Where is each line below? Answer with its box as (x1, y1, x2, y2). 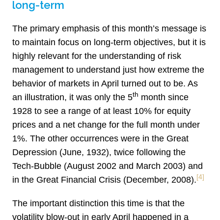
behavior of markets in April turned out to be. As (12, 79, 198, 89)
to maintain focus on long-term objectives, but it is (12, 37, 206, 48)
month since (138, 92, 189, 103)
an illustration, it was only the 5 (12, 92, 133, 103)
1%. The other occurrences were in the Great (12, 134, 189, 144)
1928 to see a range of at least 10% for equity (12, 106, 191, 116)
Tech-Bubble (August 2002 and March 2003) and (12, 161, 203, 171)
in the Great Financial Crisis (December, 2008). (12, 175, 196, 185)
